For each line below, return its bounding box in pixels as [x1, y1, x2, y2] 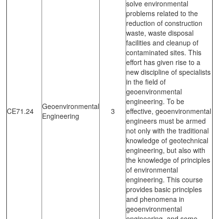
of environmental [126, 164, 178, 175]
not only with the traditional [126, 125, 209, 135]
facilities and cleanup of [126, 37, 198, 47]
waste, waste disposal [126, 27, 194, 38]
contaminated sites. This [126, 47, 201, 57]
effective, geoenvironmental [126, 106, 211, 116]
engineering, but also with [126, 145, 205, 155]
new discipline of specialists [126, 66, 211, 77]
